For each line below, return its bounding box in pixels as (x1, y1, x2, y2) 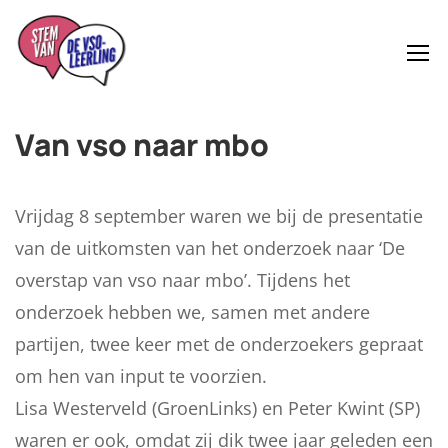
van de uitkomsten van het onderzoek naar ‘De (15, 236, 405, 260)
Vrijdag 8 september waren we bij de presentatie (15, 204, 423, 228)
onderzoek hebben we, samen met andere (15, 300, 370, 324)
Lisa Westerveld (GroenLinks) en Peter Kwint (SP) (15, 396, 420, 420)
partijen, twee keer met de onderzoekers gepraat (15, 332, 423, 356)
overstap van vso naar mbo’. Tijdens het (15, 268, 350, 292)
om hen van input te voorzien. (15, 364, 267, 388)
